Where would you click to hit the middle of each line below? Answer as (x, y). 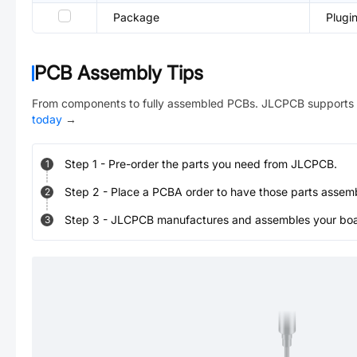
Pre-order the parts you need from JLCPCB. (223, 164)
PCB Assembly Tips (119, 73)
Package (136, 17)
